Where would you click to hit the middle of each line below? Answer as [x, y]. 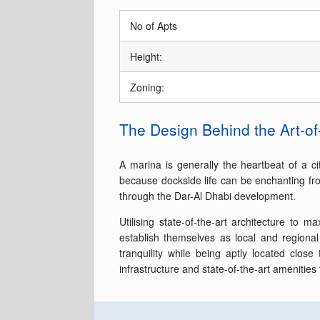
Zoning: [147, 87]
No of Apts [154, 25]
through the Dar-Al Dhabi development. [207, 195]
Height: [146, 56]
